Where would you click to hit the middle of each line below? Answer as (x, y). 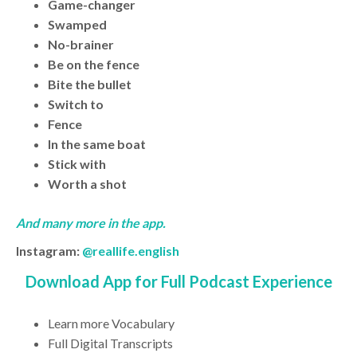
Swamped (77, 25)
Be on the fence (94, 65)
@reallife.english (131, 251)
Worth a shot (87, 184)
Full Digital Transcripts (110, 343)
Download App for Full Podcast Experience (178, 282)
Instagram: (49, 251)
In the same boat (97, 144)
